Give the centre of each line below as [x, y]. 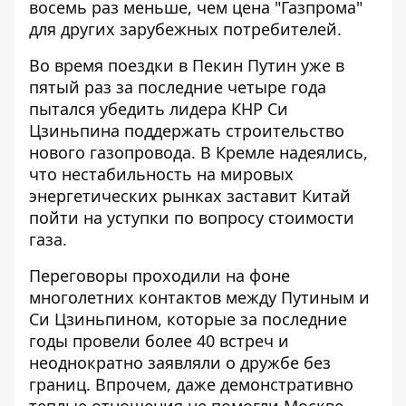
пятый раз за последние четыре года [178, 87]
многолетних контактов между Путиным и [199, 297]
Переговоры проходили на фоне [159, 275]
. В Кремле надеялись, [280, 152]
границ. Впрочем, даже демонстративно [191, 384]
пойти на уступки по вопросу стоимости [192, 217]
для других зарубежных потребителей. [185, 29]
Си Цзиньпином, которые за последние [188, 319]
